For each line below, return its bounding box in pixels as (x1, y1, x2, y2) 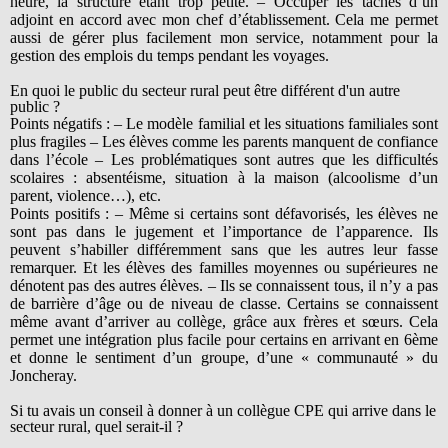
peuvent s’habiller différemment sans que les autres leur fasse (10, 240, 438, 258)
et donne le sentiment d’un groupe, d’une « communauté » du (10, 348, 438, 366)
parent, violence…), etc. (10, 186, 161, 204)
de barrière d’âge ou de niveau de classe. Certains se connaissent (10, 294, 438, 312)
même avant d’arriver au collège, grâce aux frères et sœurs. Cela (10, 312, 438, 330)
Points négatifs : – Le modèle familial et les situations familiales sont (10, 114, 438, 132)
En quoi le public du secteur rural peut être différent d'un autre (10, 81, 400, 99)
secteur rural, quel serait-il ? (10, 417, 183, 435)
